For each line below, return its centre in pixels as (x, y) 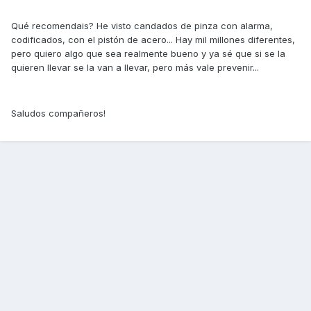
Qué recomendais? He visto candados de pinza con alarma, (142, 26)
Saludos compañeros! (58, 114)
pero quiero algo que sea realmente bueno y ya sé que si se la (148, 54)
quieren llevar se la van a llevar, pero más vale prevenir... (135, 68)
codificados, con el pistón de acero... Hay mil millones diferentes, (153, 40)
